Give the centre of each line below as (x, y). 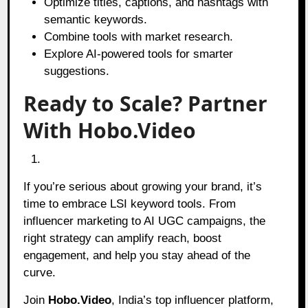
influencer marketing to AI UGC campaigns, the (145, 221)
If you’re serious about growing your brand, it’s (143, 186)
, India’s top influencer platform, (193, 300)
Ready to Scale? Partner (146, 103)
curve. (40, 272)
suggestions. (77, 71)
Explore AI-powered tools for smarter (139, 54)
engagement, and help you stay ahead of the (137, 255)
